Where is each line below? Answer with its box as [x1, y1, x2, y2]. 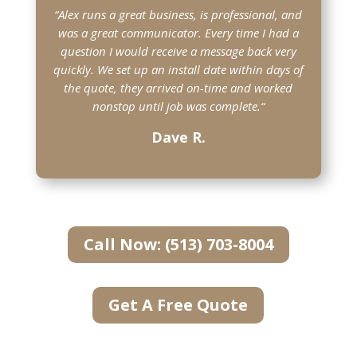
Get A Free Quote [108, 293, 249, 316]
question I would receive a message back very [60, 42, 296, 59]
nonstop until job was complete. [92, 97, 261, 114]
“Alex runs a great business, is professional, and [54, 6, 303, 22]
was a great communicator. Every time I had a [57, 24, 299, 41]
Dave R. [151, 127, 206, 147]
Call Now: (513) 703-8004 [83, 233, 273, 255]
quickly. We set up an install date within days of [53, 61, 304, 77]
